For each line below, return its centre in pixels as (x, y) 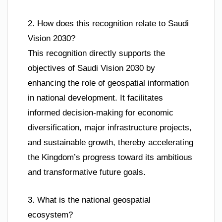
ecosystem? (50, 215)
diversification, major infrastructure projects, (110, 128)
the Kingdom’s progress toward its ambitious (110, 158)
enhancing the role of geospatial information (108, 83)
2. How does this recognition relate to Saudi (108, 24)
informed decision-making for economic (101, 113)
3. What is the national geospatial (89, 200)
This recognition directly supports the (96, 54)
